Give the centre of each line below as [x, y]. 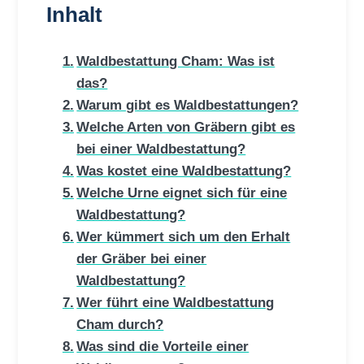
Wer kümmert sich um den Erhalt [184, 236]
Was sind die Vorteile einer [163, 346]
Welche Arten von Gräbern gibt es [186, 127]
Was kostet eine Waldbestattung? [184, 171]
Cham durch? [120, 324]
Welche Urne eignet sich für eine [182, 193]
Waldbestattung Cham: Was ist [176, 61]
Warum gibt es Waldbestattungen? [188, 105]
